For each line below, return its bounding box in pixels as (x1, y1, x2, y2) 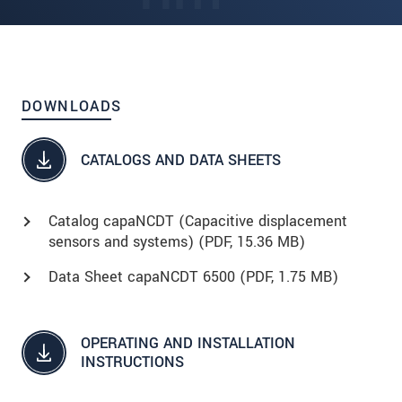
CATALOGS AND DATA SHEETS (81, 149, 281, 170)
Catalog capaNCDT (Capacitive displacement (48, 211, 347, 232)
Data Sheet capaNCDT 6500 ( (48, 267, 246, 288)
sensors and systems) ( (48, 232, 205, 253)
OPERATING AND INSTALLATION (81, 333, 295, 354)
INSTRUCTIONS (81, 352, 184, 373)
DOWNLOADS (22, 96, 122, 118)
